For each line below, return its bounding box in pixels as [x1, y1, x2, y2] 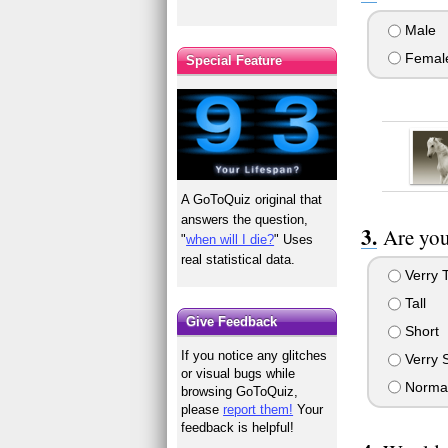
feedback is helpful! [181, 420, 295, 436]
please [181, 402, 224, 418]
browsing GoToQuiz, [181, 384, 299, 400]
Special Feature [186, 52, 283, 68]
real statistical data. [181, 251, 296, 267]
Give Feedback [186, 314, 278, 330]
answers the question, [181, 211, 309, 227]
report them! [223, 402, 294, 418]
